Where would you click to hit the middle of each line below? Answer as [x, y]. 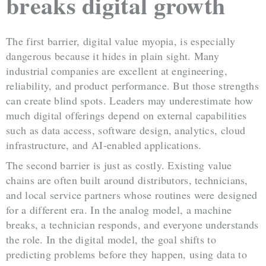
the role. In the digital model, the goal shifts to [111, 240]
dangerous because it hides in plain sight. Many [113, 56]
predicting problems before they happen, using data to [126, 254]
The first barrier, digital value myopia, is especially [121, 41]
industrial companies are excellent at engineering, [117, 70]
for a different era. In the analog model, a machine [119, 210]
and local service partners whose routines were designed [132, 195]
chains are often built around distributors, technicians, [127, 180]
